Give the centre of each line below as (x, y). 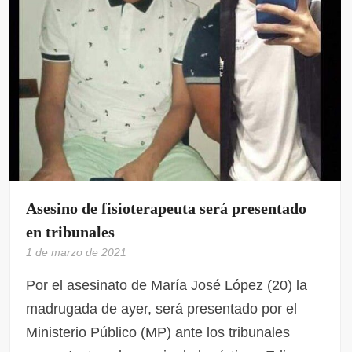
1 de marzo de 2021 (77, 252)
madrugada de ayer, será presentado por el (162, 308)
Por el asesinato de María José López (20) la (167, 285)
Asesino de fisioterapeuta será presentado (167, 208)
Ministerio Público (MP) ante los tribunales (158, 332)
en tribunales (71, 231)
